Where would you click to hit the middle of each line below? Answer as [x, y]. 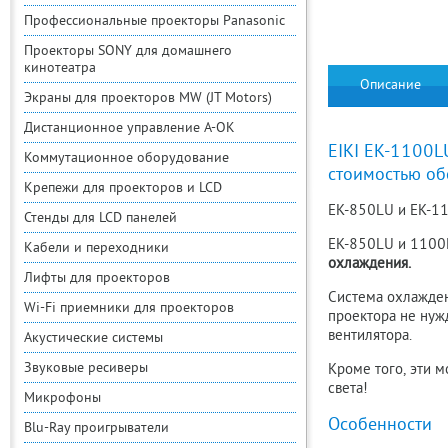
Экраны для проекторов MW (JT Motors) [148, 98]
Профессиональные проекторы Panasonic [154, 21]
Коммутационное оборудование [126, 158]
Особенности [380, 425]
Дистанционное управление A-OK [129, 128]
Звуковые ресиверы [86, 368]
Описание [390, 85]
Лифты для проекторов [97, 278]
